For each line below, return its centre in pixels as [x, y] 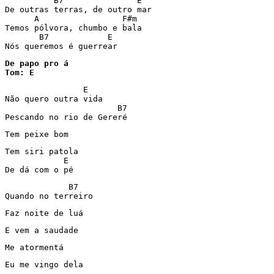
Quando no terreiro [49, 196]
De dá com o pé [39, 170]
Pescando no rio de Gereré [66, 117]
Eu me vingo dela [44, 265]
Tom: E [20, 72]
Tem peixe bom [37, 134]
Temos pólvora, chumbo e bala [73, 28]
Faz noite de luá [44, 213]
